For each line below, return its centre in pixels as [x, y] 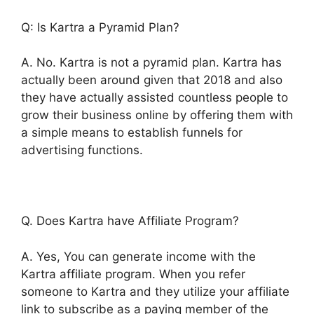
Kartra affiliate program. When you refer [133, 274]
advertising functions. [82, 150]
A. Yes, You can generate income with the [138, 256]
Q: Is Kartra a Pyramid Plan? [100, 27]
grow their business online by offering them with [157, 115]
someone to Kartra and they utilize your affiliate [155, 291]
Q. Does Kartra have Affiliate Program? [130, 221]
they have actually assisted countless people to [155, 98]
